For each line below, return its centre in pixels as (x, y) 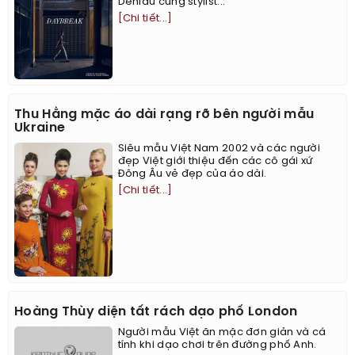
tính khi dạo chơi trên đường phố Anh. (217, 345)
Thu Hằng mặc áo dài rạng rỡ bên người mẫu (164, 115)
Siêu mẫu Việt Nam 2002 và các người (219, 149)
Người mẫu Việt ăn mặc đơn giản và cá (222, 333)
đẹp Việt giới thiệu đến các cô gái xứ (215, 162)
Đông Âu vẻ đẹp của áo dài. (192, 174)
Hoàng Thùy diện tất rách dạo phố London (156, 312)
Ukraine (40, 128)
